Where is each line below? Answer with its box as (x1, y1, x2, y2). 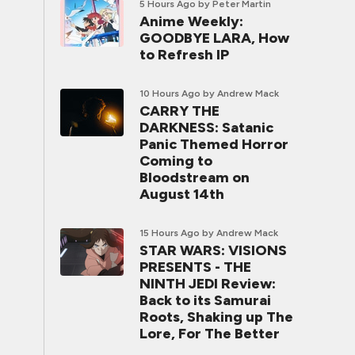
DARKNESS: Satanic (139, 119, 273, 136)
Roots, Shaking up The (139, 308, 293, 326)
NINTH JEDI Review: (139, 275, 276, 292)
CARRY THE (139, 102, 219, 120)
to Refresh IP (139, 46, 229, 63)
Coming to (139, 152, 212, 170)
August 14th (139, 185, 224, 203)
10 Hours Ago (139, 88, 200, 99)
